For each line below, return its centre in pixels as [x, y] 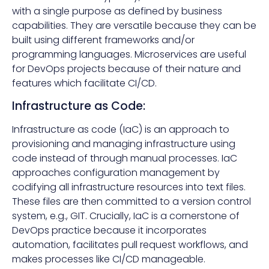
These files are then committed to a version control [131, 201]
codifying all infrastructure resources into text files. [129, 187]
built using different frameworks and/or [103, 40]
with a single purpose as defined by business [117, 11]
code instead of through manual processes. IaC [125, 158]
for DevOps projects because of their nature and [126, 69]
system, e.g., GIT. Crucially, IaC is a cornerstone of [126, 216]
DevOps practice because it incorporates [109, 230]
